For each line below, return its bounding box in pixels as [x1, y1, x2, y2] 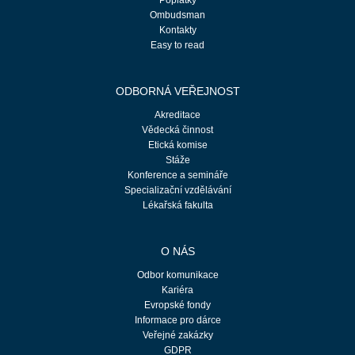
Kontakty [158, 25, 197, 36]
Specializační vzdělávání [124, 185, 231, 197]
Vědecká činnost [142, 124, 213, 136]
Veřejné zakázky [142, 330, 213, 342]
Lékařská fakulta [142, 200, 213, 212]
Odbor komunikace [136, 269, 219, 281]
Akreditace [155, 109, 200, 121]
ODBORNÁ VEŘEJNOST [115, 85, 240, 98]
